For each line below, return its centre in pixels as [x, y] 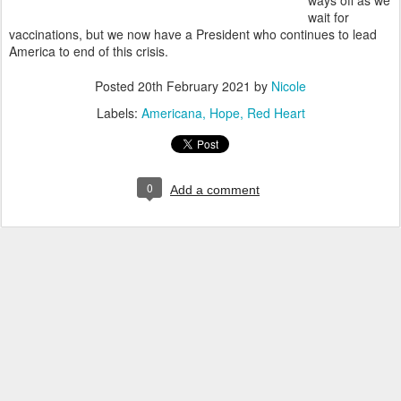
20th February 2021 [194, 86]
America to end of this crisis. [89, 51]
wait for [328, 17]
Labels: [119, 113]
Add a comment [215, 190]
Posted [116, 86]
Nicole [289, 86]
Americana [171, 113]
